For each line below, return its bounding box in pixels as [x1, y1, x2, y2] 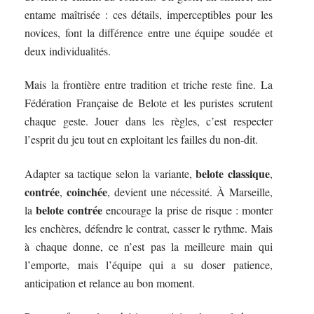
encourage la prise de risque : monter [102, 202, 273, 217]
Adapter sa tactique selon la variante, [25, 165, 196, 181]
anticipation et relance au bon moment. [25, 275, 196, 290]
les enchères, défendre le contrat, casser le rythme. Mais [25, 220, 273, 235]
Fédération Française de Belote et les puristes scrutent [25, 95, 273, 111]
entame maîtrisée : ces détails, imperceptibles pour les [25, 6, 273, 22]
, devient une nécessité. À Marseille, [107, 184, 273, 199]
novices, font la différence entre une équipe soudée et [25, 25, 273, 40]
